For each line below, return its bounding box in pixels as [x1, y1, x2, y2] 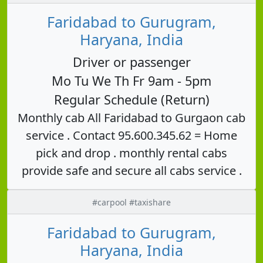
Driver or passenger [72, 53, 191, 70]
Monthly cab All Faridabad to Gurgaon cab [18, 109, 245, 126]
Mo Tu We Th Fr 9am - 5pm [52, 72, 211, 89]
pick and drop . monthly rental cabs [36, 144, 227, 161]
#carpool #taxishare [92, 196, 171, 208]
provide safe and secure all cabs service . [21, 162, 242, 178]
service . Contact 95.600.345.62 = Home [26, 127, 237, 143]
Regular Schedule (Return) [53, 90, 210, 108]
